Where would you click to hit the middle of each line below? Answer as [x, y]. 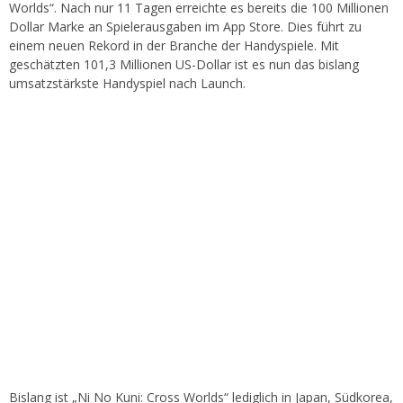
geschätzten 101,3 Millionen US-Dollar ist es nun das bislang [184, 65]
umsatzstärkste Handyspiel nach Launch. [127, 84]
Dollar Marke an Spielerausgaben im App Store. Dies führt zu [185, 27]
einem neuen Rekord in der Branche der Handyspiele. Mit [174, 46]
